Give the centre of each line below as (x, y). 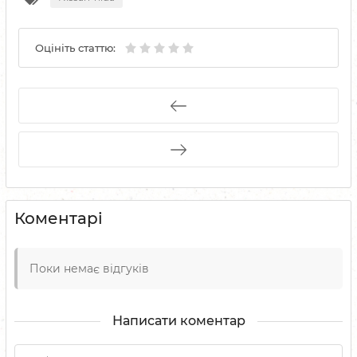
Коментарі (59, 218)
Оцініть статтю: (75, 48)
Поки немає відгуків (89, 269)
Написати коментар (178, 321)
